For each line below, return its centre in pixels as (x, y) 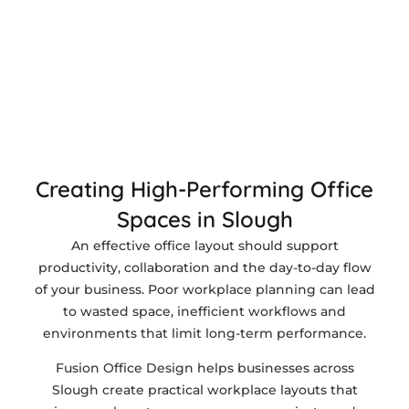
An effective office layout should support (204, 246)
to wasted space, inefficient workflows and (204, 312)
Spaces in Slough (204, 220)
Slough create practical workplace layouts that (204, 390)
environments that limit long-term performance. (204, 334)
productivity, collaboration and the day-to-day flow (204, 268)
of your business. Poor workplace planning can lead (204, 290)
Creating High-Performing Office (204, 189)
